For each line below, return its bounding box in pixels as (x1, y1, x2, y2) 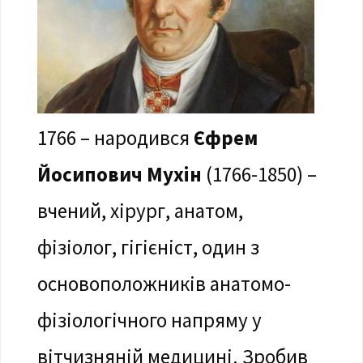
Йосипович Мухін (36, 160, 202, 187)
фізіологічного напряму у (36, 306, 262, 333)
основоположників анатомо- (36, 270, 291, 297)
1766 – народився (36, 124, 194, 151)
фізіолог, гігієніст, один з (36, 233, 259, 260)
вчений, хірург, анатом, (36, 197, 243, 224)
